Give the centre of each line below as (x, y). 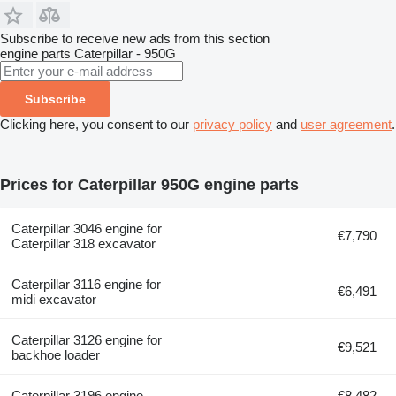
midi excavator (53, 299)
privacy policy (232, 124)
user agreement (346, 124)
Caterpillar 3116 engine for (86, 284)
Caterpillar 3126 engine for (86, 339)
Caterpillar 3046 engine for (86, 228)
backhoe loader (55, 354)
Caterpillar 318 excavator (83, 243)
